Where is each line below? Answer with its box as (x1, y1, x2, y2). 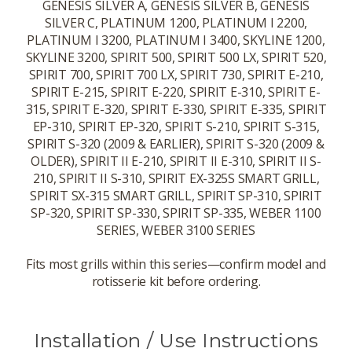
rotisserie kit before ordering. (91, 273, 261, 291)
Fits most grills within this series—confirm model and (26, 255, 326, 273)
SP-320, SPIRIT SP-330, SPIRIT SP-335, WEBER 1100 (31, 204, 321, 222)
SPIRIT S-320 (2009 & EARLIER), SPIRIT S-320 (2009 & (27, 135, 324, 153)
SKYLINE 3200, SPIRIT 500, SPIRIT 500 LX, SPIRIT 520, (25, 49, 327, 67)
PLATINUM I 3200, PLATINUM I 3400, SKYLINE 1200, (27, 31, 325, 49)
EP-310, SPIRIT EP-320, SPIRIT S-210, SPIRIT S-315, (32, 118, 320, 136)
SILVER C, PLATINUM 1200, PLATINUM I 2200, (45, 14, 307, 32)
